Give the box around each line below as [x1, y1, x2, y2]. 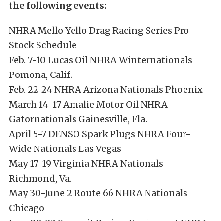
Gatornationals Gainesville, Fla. [9, 113, 147, 125]
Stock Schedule [9, 39, 76, 51]
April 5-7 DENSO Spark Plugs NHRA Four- [9, 128, 191, 140]
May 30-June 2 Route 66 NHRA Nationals [9, 187, 187, 199]
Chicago [9, 202, 44, 214]
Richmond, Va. [9, 173, 72, 184]
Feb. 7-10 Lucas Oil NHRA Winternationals [9, 54, 192, 66]
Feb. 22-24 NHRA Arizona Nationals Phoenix [9, 84, 203, 95]
